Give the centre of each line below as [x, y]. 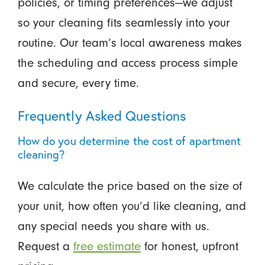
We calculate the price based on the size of [130, 186]
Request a [45, 246]
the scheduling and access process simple [127, 62]
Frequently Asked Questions [102, 115]
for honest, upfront [189, 246]
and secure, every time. [78, 83]
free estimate [107, 246]
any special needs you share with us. [113, 226]
